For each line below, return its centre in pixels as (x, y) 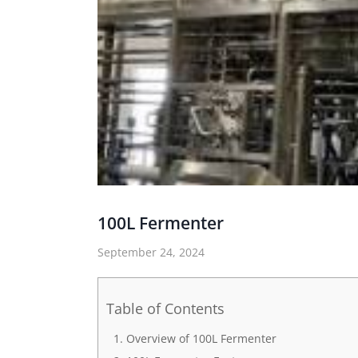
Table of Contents (165, 308)
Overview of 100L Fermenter (201, 338)
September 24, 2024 (151, 252)
